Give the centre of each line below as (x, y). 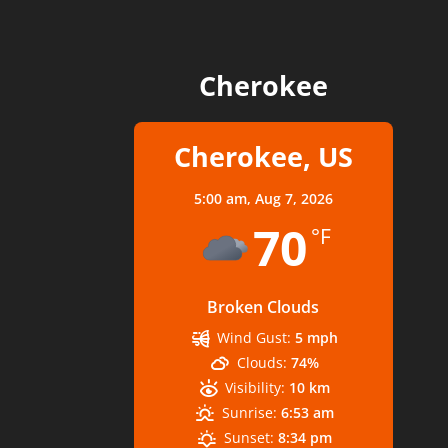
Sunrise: (249, 412)
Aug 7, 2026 (293, 198)
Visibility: (255, 387)
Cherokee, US (263, 156)
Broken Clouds (263, 306)
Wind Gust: (254, 337)
